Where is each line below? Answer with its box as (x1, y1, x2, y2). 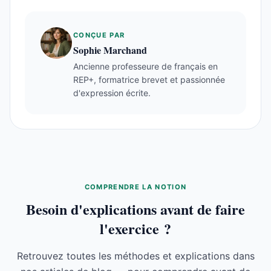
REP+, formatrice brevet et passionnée (73, 74, 225, 85)
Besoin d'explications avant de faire (26, 198, 245, 220)
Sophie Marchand (73, 42, 147, 57)
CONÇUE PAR (73, 30, 125, 39)
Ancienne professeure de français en (73, 60, 218, 71)
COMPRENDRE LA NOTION (84, 182, 187, 191)
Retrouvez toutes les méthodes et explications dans (16, 249, 255, 262)
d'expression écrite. (73, 87, 151, 98)
